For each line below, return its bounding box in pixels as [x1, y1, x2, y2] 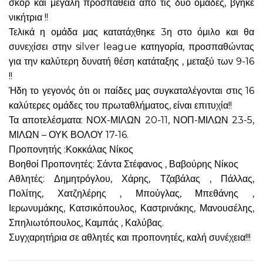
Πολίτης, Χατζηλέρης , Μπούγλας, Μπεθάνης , [9, 188, 254, 200]
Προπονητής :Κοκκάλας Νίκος [9, 144, 133, 156]
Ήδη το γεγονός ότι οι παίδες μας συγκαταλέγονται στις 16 [9, 85, 254, 97]
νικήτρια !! [9, 12, 48, 23]
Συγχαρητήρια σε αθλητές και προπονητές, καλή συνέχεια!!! [9, 232, 251, 244]
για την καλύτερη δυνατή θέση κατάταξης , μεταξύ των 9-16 [9, 56, 254, 68]
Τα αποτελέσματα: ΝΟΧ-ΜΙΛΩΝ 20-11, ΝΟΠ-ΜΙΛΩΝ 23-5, [9, 114, 254, 126]
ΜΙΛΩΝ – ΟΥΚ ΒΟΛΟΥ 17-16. [9, 129, 129, 141]
